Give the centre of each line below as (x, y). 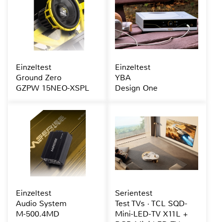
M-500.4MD (38, 214)
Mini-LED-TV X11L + (151, 214)
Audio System (41, 203)
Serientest (134, 193)
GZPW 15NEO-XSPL (53, 88)
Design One (136, 88)
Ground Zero (39, 77)
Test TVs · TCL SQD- (151, 203)
